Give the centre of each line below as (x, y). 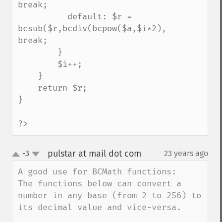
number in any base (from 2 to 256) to (110, 195)
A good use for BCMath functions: (97, 172)
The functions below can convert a (100, 184)
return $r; (28, 88)
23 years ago (186, 153)
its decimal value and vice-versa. (100, 207)
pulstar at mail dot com (94, 154)
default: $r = (43, 17)
